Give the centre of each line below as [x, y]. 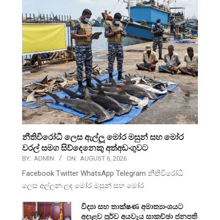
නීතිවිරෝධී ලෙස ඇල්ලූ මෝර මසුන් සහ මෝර [103, 137]
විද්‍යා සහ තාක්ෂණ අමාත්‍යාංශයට [132, 207]
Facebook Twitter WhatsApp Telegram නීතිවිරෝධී [103, 174]
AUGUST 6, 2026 [103, 159]
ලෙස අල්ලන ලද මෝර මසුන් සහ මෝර [83, 186]
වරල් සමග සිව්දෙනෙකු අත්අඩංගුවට [85, 148]
